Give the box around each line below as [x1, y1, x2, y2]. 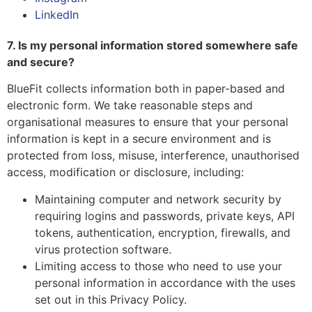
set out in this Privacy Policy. [35, 292, 187, 306]
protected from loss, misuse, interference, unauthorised [7, 148, 299, 163]
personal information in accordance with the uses [35, 275, 295, 290]
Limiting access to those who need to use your [35, 258, 282, 273]
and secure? [7, 55, 75, 70]
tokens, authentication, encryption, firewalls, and [35, 225, 290, 240]
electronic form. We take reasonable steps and [7, 98, 253, 113]
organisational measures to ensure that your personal [7, 115, 288, 130]
